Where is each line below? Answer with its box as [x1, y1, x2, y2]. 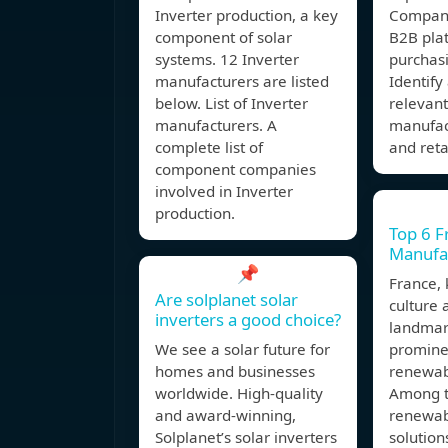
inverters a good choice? [155, 308, 341, 332]
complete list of [155, 137, 263, 158]
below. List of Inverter [155, 93, 308, 114]
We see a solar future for [155, 339, 330, 360]
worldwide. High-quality [155, 383, 323, 404]
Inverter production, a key [155, 5, 338, 26]
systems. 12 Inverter [155, 49, 299, 70]
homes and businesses [155, 361, 315, 382]
